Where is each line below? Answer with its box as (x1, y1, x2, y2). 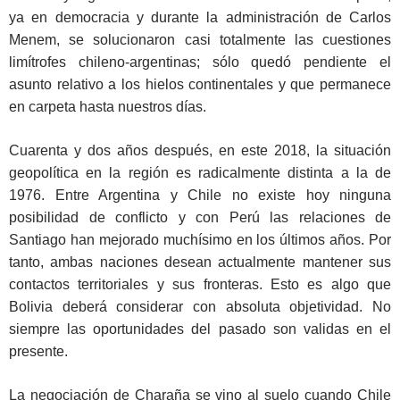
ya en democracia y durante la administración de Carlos (9, 10, 391, 26)
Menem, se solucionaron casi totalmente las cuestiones (9, 32, 391, 48)
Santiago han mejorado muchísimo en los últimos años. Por (9, 232, 391, 248)
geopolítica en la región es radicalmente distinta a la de (9, 165, 391, 181)
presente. (9, 344, 68, 360)
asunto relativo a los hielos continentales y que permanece (9, 77, 391, 93)
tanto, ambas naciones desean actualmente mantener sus (9, 254, 391, 271)
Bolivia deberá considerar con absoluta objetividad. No (9, 299, 391, 315)
